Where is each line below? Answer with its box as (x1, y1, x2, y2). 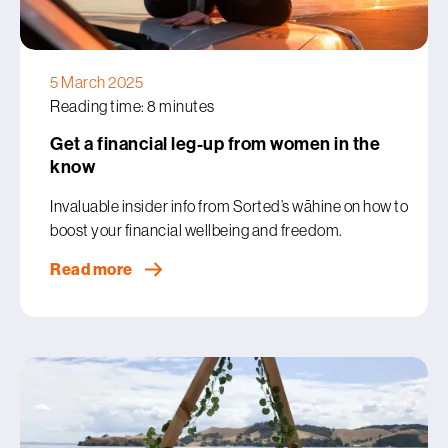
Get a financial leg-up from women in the (50, 133, 380, 155)
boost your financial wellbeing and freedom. (50, 221, 345, 239)
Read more (50, 260, 135, 279)
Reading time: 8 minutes (50, 97, 215, 115)
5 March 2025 (50, 73, 143, 91)
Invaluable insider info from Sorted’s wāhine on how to (50, 197, 408, 215)
